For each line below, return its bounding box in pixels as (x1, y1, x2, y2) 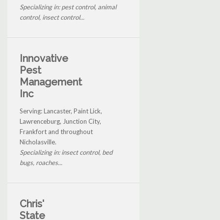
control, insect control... (20, 13, 84, 21)
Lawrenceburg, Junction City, (20, 117, 101, 125)
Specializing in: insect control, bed (20, 148, 112, 156)
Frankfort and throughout (20, 127, 93, 136)
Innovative (20, 52, 68, 64)
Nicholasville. (20, 137, 56, 146)
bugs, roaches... (20, 158, 62, 166)
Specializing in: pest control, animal (20, 2, 116, 11)
